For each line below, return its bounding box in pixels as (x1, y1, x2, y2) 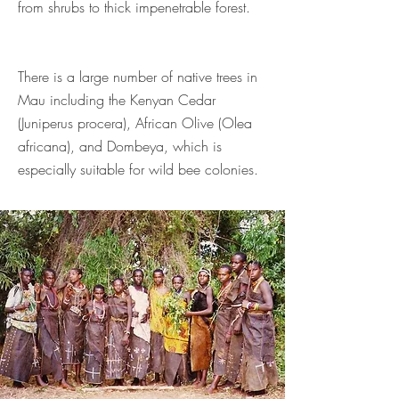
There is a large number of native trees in (18, 67, 257, 86)
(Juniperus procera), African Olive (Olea (18, 113, 252, 133)
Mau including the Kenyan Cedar (18, 90, 216, 110)
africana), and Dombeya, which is (18, 136, 222, 156)
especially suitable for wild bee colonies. (18, 159, 258, 179)
